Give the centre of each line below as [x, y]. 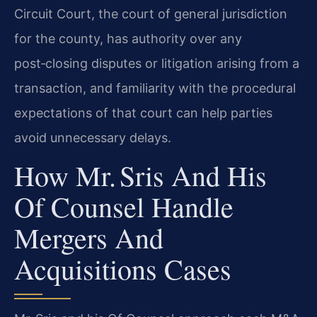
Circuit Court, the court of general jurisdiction [151, 13]
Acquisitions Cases [123, 268]
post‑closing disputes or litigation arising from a [157, 63]
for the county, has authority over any [128, 38]
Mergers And [89, 237]
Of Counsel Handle [124, 206]
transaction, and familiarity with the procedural [155, 88]
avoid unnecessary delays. [93, 137]
